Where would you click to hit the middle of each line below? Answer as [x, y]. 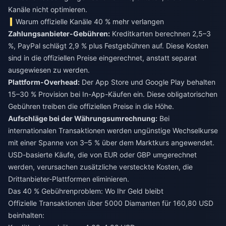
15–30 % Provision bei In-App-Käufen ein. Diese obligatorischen [113, 94]
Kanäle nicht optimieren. [48, 9]
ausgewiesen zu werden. [49, 70]
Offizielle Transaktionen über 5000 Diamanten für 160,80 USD [111, 203]
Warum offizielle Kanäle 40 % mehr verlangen [90, 21]
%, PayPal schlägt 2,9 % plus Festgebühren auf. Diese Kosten [108, 46]
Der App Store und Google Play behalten [148, 82]
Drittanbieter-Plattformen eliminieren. [69, 179]
